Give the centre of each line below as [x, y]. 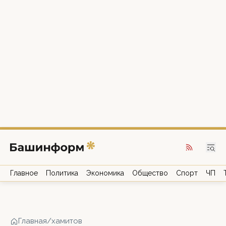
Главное [24, 173]
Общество [150, 173]
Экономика [105, 173]
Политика [62, 173]
